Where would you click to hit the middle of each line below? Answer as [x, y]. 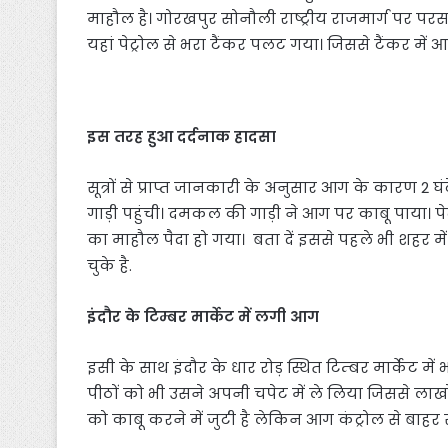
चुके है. [111, 265]
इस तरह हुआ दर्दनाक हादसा [183, 136]
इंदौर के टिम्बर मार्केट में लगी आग [203, 316]
